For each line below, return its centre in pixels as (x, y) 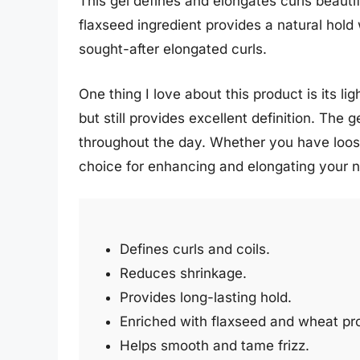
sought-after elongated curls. (173, 49)
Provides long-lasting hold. (206, 298)
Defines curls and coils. (195, 250)
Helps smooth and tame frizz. (215, 346)
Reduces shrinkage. (183, 274)
